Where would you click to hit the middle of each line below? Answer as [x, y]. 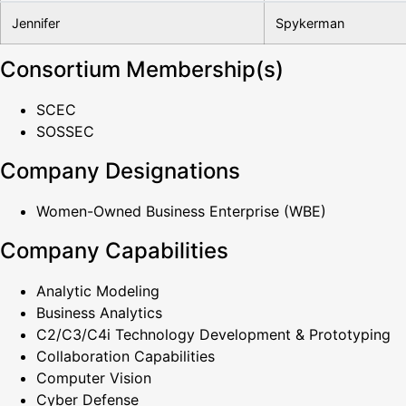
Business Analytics [99, 313]
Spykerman [310, 24]
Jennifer [36, 24]
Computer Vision [94, 378]
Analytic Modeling [98, 291]
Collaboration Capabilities [126, 357]
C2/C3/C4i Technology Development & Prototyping [213, 335]
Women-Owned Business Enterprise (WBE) [181, 212]
